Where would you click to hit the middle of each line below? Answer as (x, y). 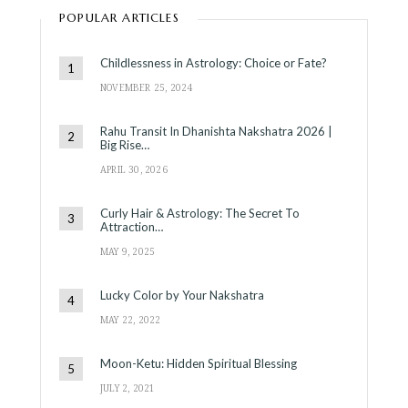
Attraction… (132, 226)
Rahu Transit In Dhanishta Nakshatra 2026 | (216, 131)
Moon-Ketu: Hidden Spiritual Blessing (199, 363)
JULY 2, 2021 (128, 388)
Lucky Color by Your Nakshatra (182, 295)
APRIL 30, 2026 (134, 169)
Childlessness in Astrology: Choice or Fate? (214, 62)
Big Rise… (125, 144)
